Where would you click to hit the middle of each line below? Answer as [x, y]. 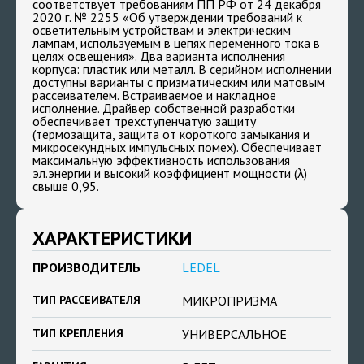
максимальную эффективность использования [161, 160]
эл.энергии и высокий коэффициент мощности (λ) [170, 173]
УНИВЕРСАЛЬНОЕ [234, 334]
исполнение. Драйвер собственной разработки [164, 108]
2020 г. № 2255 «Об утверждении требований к [167, 17]
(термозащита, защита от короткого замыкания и [171, 134]
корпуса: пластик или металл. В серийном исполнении [182, 69]
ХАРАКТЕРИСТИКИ [112, 238]
